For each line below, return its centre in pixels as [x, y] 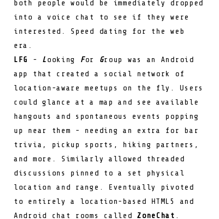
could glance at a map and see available [106, 102]
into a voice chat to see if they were [101, 17]
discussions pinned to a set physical [99, 173]
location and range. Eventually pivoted [104, 187]
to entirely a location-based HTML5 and [104, 201]
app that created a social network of [99, 74]
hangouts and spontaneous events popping [106, 116]
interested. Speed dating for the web [99, 31]
